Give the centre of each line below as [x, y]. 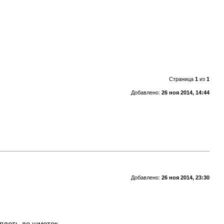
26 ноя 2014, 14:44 [185, 92]
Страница [182, 79]
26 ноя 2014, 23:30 [185, 177]
